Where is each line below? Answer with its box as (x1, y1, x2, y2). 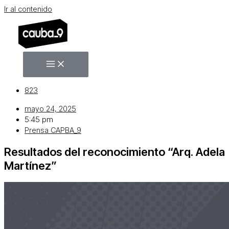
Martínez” (4, 158, 57, 172)
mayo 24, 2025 (25, 104, 76, 113)
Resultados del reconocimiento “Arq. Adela (4, 145, 225, 158)
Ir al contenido (4, 5, 52, 14)
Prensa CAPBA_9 (25, 125, 81, 135)
